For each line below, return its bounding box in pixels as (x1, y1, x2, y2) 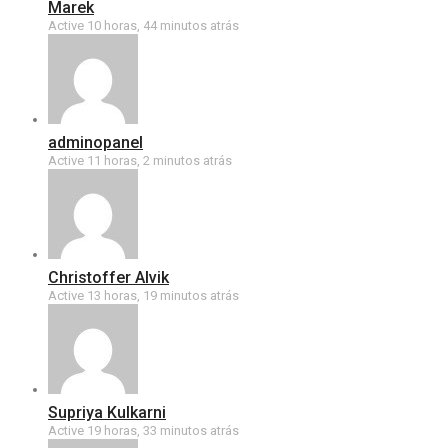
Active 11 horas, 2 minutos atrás (48, 153, 232, 168)
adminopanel (48, 133, 143, 152)
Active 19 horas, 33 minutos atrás (48, 423, 239, 438)
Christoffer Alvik (48, 268, 169, 287)
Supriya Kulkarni (48, 403, 166, 422)
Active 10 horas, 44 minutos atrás (48, 18, 239, 33)
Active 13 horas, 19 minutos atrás (48, 288, 239, 303)
